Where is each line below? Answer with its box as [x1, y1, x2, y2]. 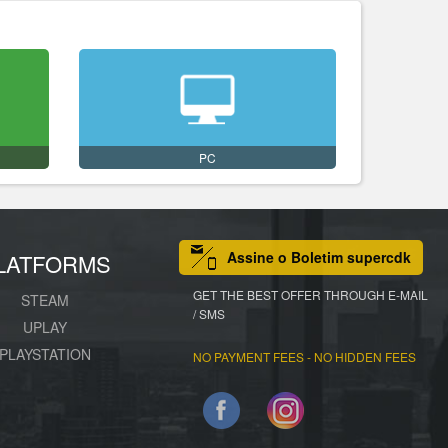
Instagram [374, 391, 439, 411]
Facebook [310, 391, 374, 411]
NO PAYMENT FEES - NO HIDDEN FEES [193, 348, 417, 365]
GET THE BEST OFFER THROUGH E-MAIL [193, 286, 429, 303]
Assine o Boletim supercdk [227, 247, 412, 267]
